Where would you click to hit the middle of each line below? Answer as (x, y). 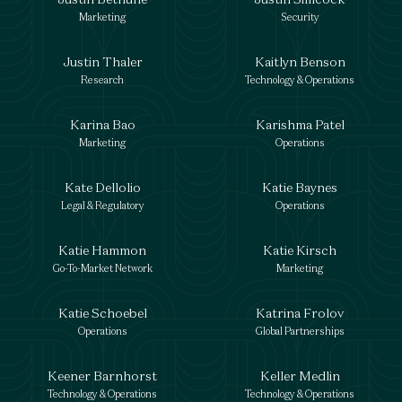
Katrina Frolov (300, 313)
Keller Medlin (300, 376)
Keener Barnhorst (102, 376)
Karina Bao (102, 124)
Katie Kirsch (300, 250)
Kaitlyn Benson (300, 61)
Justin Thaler (102, 61)
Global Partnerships (300, 331)
